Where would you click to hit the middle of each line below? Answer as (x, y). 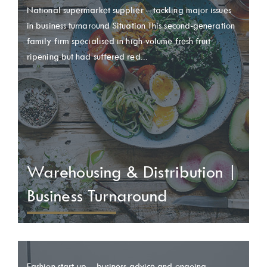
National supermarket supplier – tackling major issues (129, 10)
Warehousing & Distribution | (132, 172)
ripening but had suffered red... (87, 57)
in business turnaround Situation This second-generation (131, 26)
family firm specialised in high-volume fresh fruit (119, 41)
